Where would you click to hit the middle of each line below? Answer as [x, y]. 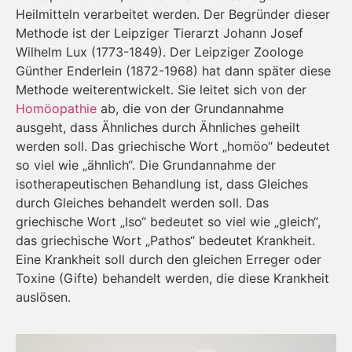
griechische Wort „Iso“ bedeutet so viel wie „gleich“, [168, 222]
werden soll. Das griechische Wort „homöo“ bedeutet [173, 147]
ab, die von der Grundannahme [190, 109]
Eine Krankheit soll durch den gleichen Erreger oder [169, 260]
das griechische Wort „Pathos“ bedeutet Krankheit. [165, 241]
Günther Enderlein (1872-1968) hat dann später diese [173, 71]
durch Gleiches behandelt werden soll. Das [142, 203]
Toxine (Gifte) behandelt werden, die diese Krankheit [172, 279]
